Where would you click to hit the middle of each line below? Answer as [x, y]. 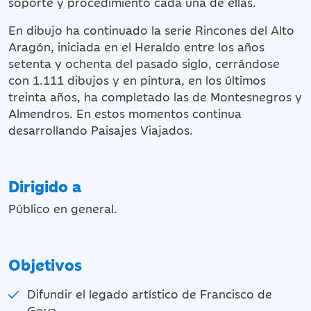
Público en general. [63, 208]
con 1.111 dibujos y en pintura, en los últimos [137, 79]
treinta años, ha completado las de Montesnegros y [155, 96]
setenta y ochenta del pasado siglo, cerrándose [144, 63]
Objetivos [45, 264]
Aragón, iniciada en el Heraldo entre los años [136, 46]
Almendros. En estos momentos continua [125, 113]
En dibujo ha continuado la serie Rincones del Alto [151, 30]
